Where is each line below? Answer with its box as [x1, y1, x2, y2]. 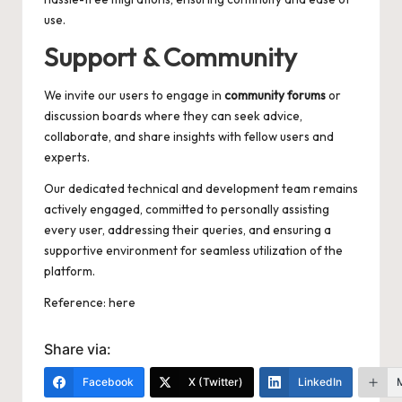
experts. [44, 148, 90, 165]
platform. [44, 262, 95, 279]
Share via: [44, 339, 111, 358]
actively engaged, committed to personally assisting [44, 200, 329, 217]
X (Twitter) [188, 374, 243, 389]
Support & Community [44, 40, 297, 74]
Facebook [83, 374, 134, 389]
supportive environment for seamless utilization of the [44, 241, 343, 258]
